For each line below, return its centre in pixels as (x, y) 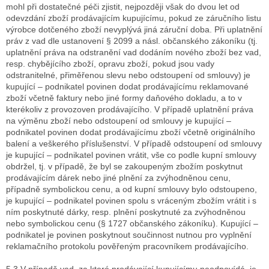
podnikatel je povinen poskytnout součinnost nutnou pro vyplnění (129, 235)
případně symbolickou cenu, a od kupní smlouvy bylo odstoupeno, (131, 189)
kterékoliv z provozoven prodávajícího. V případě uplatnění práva (130, 110)
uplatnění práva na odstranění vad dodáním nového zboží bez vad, (134, 53)
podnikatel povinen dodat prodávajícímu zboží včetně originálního (131, 132)
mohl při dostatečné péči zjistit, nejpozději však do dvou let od (123, 7)
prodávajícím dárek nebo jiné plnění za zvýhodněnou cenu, (118, 178)
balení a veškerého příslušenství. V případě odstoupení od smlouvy (134, 144)
